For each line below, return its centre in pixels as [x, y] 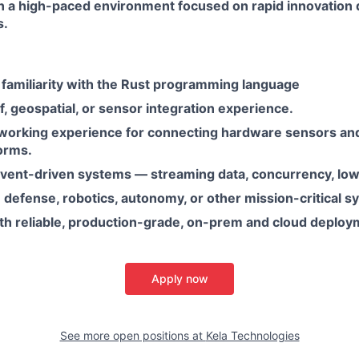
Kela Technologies [252, 335]
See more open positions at [133, 335]
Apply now [179, 278]
